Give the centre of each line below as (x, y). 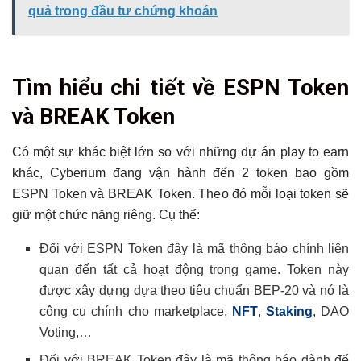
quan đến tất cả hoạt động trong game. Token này (194, 270)
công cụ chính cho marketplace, (136, 312)
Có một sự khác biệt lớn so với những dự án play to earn (180, 152)
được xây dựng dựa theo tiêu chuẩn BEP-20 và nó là (194, 291)
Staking (289, 312)
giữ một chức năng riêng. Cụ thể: (106, 215)
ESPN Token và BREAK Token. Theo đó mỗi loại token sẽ (180, 194)
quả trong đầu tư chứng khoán (123, 10)
